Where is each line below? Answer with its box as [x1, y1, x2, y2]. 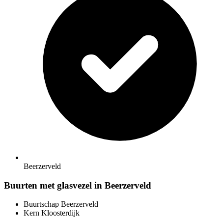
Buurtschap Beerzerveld [24, 200, 98, 209]
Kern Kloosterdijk [24, 209, 80, 218]
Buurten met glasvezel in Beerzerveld [4, 180, 151, 191]
